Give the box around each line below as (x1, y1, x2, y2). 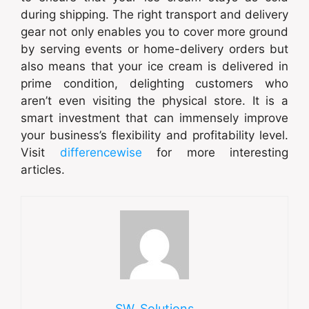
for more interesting (141, 145, 288, 159)
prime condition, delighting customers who (21, 76, 288, 90)
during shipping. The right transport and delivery (21, 7, 288, 21)
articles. (21, 162, 65, 177)
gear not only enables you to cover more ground (21, 24, 288, 39)
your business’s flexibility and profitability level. (21, 128, 288, 142)
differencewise (59, 145, 142, 159)
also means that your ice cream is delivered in (21, 59, 288, 73)
